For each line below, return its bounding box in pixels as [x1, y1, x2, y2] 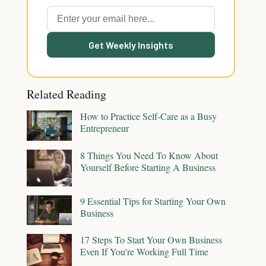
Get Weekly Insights [88, 39, 173, 50]
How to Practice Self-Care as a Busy [80, 110, 217, 122]
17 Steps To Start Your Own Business [80, 233, 222, 246]
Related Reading [27, 86, 106, 102]
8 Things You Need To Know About [80, 148, 218, 161]
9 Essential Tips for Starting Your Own [80, 194, 226, 207]
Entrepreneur [80, 122, 129, 134]
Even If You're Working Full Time [80, 245, 208, 258]
